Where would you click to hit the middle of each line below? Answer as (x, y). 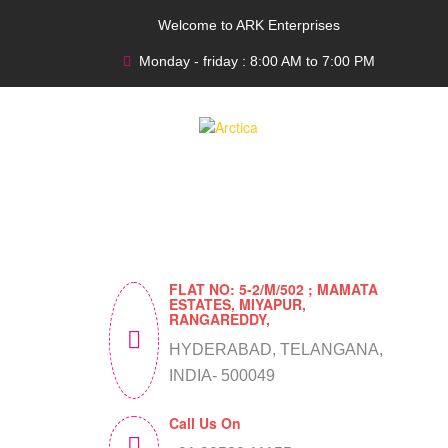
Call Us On (204, 423)
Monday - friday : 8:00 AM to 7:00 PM (256, 61)
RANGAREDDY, (219, 319)
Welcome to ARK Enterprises (248, 25)
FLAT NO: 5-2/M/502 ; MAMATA (273, 289)
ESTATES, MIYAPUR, (237, 304)
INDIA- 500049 (221, 375)
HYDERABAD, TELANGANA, (275, 349)
